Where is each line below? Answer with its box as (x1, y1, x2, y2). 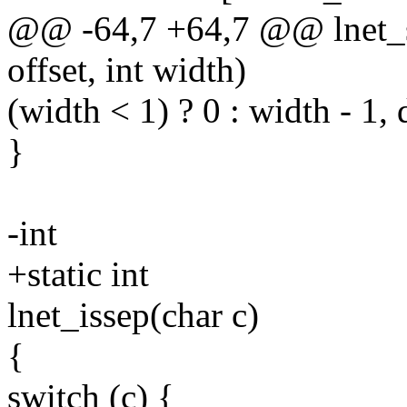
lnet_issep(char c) (7, 295, 259, 335)
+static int (7, 254, 149, 294)
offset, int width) (7, 50, 246, 90)
